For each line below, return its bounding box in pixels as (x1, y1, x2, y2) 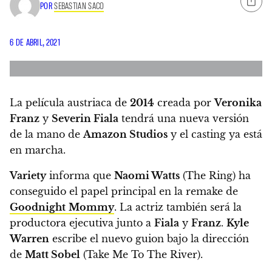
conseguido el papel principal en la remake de (10, 185, 238, 197)
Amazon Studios (83, 127, 168, 140)
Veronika (214, 96, 262, 109)
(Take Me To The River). (80, 248, 203, 260)
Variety (10, 169, 46, 182)
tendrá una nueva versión (118, 112, 249, 124)
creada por (154, 96, 214, 109)
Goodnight (10, 200, 66, 213)
